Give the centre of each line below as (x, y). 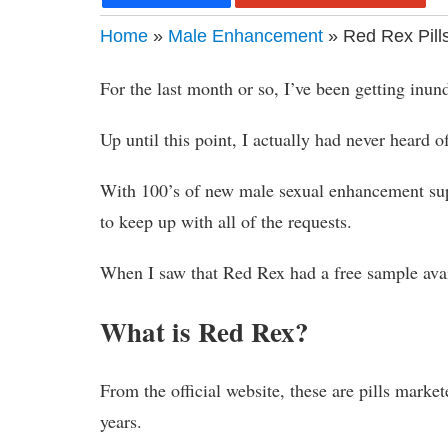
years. (121, 420)
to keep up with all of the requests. (226, 220)
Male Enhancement (246, 35)
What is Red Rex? (205, 331)
